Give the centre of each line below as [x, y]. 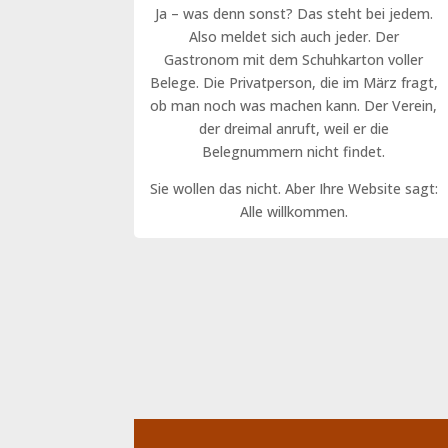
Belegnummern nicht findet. [294, 151]
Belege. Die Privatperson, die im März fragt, [293, 82]
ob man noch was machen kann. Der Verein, [294, 105]
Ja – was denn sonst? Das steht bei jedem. [293, 13]
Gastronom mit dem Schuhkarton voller [294, 59]
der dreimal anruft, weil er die [293, 128]
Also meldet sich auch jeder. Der [293, 36]
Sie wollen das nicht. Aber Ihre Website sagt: [293, 188]
